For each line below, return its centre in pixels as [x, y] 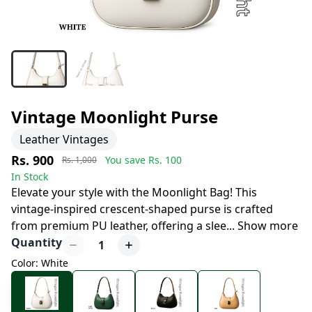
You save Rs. [135, 160]
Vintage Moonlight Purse [115, 117]
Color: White [40, 263]
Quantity [37, 242]
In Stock [30, 177]
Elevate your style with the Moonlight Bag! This [134, 192]
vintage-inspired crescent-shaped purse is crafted [142, 209]
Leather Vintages [64, 139]
